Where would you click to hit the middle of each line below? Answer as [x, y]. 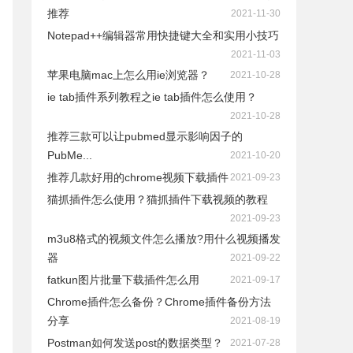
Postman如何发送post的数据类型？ [135, 343]
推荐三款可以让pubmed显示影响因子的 [145, 136]
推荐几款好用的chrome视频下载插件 [138, 177]
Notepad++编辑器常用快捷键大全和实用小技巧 [163, 35]
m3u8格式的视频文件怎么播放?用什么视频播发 [164, 239]
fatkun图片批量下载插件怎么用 [123, 280]
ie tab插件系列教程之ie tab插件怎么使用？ [152, 97]
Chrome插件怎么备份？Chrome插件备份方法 [159, 302]
